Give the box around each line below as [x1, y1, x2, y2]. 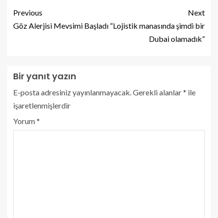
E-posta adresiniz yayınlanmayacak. [13, 87, 131, 97]
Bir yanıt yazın [13, 70, 76, 82]
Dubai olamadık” [149, 34, 205, 43]
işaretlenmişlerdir [13, 100, 71, 110]
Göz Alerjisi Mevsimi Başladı [13, 20, 109, 30]
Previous [13, 7, 42, 17]
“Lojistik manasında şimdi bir [110, 20, 205, 30]
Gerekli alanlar [133, 87, 183, 97]
